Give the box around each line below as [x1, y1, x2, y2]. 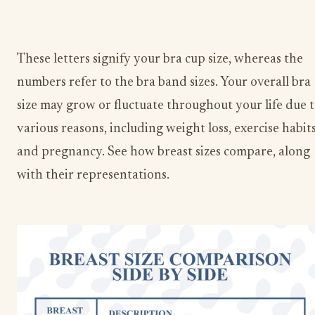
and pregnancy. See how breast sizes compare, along [17, 145, 310, 159]
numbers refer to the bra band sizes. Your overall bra [17, 75, 311, 89]
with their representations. [17, 168, 169, 182]
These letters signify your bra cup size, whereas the [17, 52, 303, 66]
